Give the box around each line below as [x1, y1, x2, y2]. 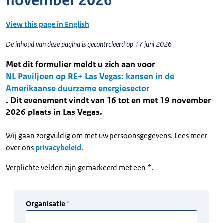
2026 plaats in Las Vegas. [6, 107, 102, 117]
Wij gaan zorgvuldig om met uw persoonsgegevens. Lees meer [6, 131, 207, 140]
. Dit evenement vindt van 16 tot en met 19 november [6, 95, 211, 106]
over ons [6, 143, 35, 152]
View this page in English [6, 19, 89, 29]
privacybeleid [35, 143, 81, 152]
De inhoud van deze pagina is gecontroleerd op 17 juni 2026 [6, 39, 172, 49]
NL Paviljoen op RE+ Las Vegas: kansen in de [6, 71, 174, 82]
